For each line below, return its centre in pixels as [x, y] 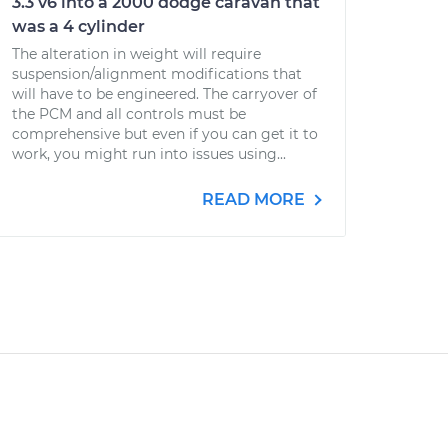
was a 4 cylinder [78, 26]
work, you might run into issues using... [149, 154]
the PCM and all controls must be [129, 114]
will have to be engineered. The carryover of [164, 94]
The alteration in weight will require [136, 54]
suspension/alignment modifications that [157, 74]
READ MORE [255, 199]
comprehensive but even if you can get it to [165, 134]
